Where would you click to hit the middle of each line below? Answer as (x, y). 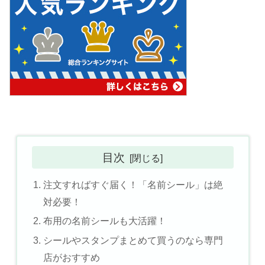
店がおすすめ (71, 257)
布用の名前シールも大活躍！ (104, 221)
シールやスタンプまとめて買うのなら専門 (133, 240)
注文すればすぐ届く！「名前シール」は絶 (133, 185)
